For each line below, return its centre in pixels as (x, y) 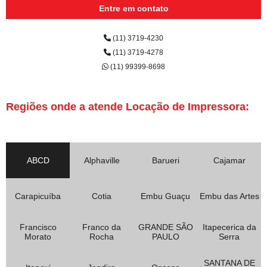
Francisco (38, 227)
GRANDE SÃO (165, 227)
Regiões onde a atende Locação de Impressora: (128, 106)
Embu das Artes (229, 196)
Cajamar (229, 160)
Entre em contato (133, 8)
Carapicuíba (38, 196)
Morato (38, 236)
